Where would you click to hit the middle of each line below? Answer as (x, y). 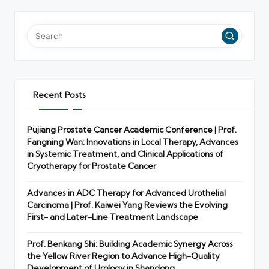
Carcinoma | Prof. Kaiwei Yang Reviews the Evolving (127, 204)
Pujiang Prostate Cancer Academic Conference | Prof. (132, 129)
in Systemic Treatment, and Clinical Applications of (125, 153)
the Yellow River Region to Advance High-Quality (123, 255)
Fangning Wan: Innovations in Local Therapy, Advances (133, 141)
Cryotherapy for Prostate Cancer (92, 165)
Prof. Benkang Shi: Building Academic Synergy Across (130, 243)
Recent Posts (59, 95)
